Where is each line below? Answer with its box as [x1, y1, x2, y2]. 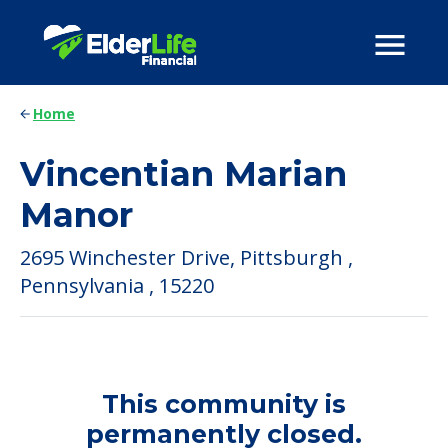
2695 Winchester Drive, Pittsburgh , [20, 244, 353, 271]
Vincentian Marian [20, 153, 347, 195]
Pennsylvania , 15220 [20, 272, 214, 299]
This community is [102, 389, 346, 419]
